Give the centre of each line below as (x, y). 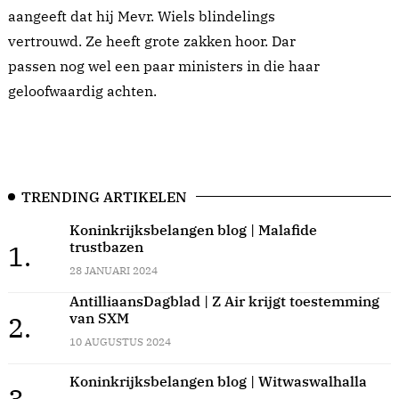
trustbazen (106, 247)
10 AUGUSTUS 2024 (120, 342)
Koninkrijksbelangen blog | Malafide (193, 230)
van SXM (99, 318)
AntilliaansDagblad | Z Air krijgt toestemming (224, 301)
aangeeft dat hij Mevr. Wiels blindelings (142, 16)
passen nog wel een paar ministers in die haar (164, 65)
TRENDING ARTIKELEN (104, 196)
